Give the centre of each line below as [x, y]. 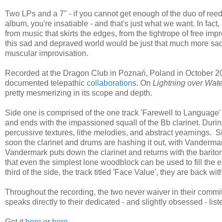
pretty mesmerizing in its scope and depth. [79, 93]
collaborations [111, 83]
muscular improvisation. [48, 53]
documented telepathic [46, 83]
